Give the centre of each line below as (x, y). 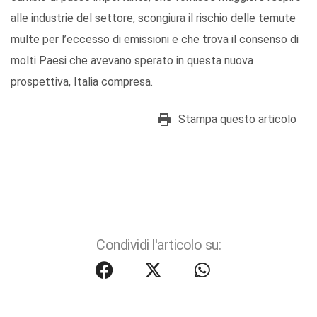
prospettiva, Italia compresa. (82, 81)
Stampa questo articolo (237, 119)
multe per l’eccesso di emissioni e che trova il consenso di (155, 39)
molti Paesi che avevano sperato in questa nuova (132, 60)
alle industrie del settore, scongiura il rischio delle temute (153, 18)
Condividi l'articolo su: (158, 245)
